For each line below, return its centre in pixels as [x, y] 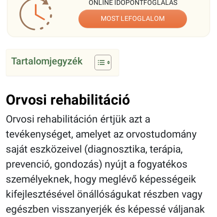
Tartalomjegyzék [47, 61]
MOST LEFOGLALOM [133, 19]
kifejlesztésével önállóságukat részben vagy [104, 194]
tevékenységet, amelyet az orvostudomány [101, 134]
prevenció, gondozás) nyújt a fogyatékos [97, 164]
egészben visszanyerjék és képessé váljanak [105, 209]
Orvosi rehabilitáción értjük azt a [78, 119]
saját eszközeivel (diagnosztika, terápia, [94, 149]
